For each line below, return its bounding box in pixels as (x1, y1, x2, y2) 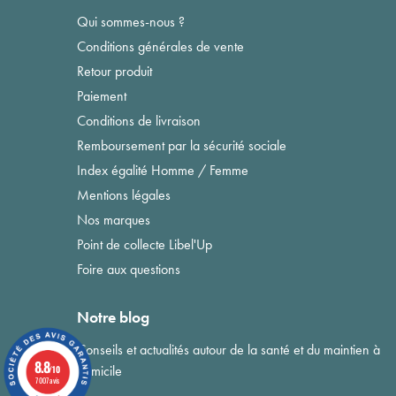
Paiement (77, 86, 126, 105)
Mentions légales (77, 185, 171, 204)
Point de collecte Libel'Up (77, 234, 212, 254)
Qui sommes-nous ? (77, 11, 185, 31)
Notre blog (77, 306, 149, 327)
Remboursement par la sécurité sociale (77, 135, 286, 155)
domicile (77, 361, 122, 380)
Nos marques (77, 209, 150, 229)
